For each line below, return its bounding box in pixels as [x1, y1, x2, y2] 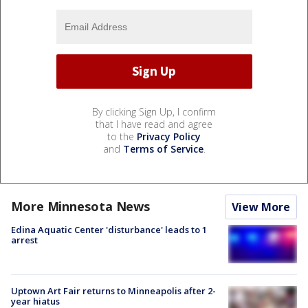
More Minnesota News [11, 197, 151, 214]
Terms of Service [122, 142, 203, 155]
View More [232, 199, 290, 214]
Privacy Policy [137, 129, 201, 143]
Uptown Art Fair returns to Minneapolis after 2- [11, 284, 216, 297]
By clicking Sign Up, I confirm [92, 104, 216, 118]
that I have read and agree [96, 117, 212, 131]
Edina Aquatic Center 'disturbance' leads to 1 [11, 223, 207, 236]
